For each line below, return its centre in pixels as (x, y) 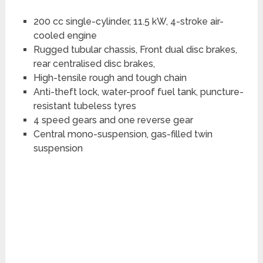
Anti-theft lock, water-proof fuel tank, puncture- (138, 92)
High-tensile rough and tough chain (110, 78)
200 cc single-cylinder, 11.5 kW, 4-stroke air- (128, 22)
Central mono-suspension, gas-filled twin (123, 134)
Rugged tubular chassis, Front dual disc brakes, (135, 50)
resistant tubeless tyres (85, 106)
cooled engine (65, 36)
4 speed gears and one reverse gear (113, 120)
